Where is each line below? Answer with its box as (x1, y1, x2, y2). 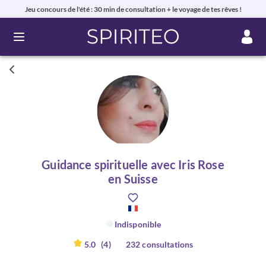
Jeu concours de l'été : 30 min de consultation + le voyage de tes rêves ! (24, 4, 242, 14)
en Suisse (108, 172, 158, 186)
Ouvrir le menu (18, 36, 80, 48)
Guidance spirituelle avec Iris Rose (42, 157, 224, 172)
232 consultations (125, 239, 194, 249)
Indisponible (114, 218, 161, 229)
